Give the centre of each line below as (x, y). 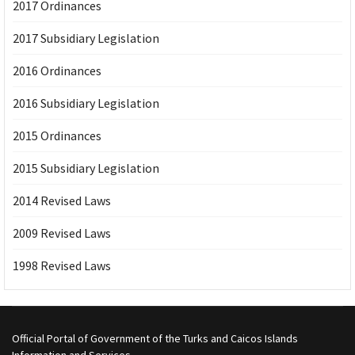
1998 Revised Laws (62, 265)
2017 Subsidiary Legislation (86, 38)
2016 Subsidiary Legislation (86, 103)
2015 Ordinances (57, 135)
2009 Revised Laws (62, 233)
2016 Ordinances (57, 70)
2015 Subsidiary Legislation (86, 168)
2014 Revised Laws (62, 200)
